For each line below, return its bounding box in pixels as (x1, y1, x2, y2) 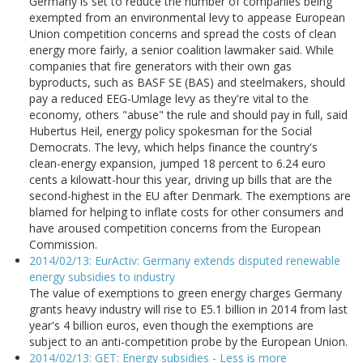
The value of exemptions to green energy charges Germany (29, 285, 342, 301)
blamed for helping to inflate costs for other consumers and (29, 204, 344, 220)
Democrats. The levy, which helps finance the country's (29, 139, 318, 156)
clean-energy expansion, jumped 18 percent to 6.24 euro (29, 156, 326, 172)
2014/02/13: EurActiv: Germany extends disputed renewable (29, 253, 340, 269)
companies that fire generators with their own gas (29, 58, 292, 75)
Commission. (29, 237, 97, 253)
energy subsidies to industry (29, 269, 175, 285)
